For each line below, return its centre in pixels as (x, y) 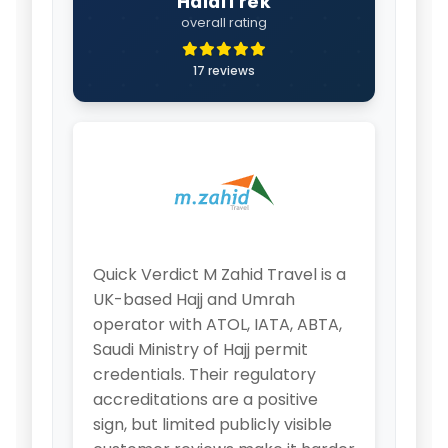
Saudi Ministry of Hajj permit (200, 349)
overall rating (224, 22)
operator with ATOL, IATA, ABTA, (217, 324)
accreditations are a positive (205, 399)
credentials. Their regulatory (204, 374)
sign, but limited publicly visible (212, 424)
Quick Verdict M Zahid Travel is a (219, 274)
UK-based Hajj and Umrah (194, 299)
